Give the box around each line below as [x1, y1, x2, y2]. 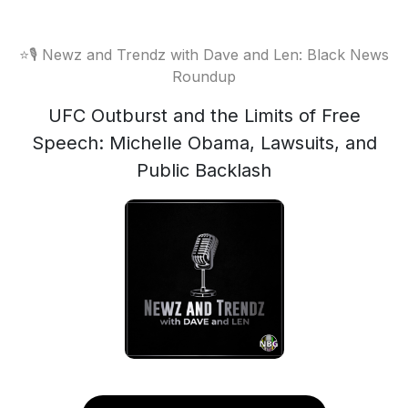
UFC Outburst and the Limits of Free [47, 105, 361, 127]
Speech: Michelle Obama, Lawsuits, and [31, 132, 377, 154]
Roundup [172, 67, 236, 86]
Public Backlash [137, 159, 271, 181]
